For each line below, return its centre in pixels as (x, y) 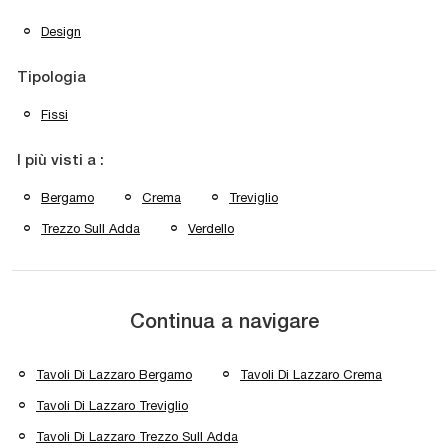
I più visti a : (60, 161)
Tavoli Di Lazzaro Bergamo (114, 375)
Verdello (211, 229)
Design (61, 32)
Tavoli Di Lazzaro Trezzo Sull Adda (137, 437)
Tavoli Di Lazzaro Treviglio (112, 406)
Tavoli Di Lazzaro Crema (311, 375)
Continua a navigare (224, 323)
